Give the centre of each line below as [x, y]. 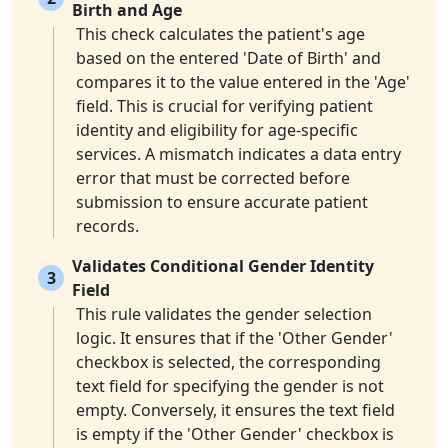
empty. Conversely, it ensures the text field [235, 410]
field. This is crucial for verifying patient [224, 106]
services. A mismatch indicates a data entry [238, 154]
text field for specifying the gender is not [230, 386]
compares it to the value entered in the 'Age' [243, 82]
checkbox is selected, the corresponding [228, 362]
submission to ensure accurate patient [222, 202]
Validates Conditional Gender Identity [223, 266]
